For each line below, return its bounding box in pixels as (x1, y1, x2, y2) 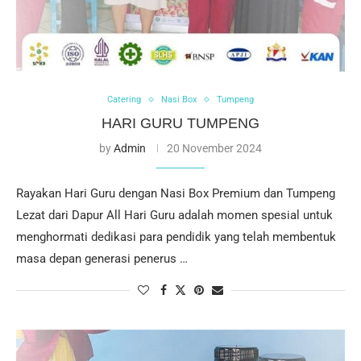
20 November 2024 (167, 142, 262, 156)
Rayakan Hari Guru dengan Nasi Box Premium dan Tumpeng (16, 186, 335, 201)
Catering (107, 94, 141, 106)
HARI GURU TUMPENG (102, 115, 259, 132)
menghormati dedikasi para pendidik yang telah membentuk (16, 230, 336, 245)
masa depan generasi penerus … (16, 251, 188, 267)
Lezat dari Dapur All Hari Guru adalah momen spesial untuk (16, 208, 333, 223)
